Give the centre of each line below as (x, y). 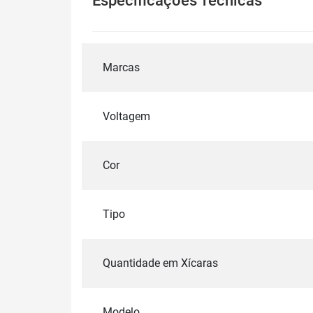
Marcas (121, 68)
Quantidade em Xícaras (160, 263)
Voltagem (126, 117)
